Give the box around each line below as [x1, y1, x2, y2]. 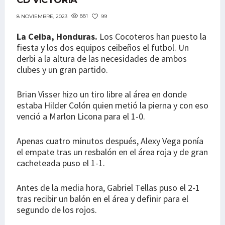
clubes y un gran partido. [17, 64, 108, 76]
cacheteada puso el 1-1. [17, 157, 105, 169]
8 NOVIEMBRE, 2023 [17, 13, 67, 20]
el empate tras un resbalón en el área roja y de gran [17, 146, 208, 158]
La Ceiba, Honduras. [17, 31, 97, 43]
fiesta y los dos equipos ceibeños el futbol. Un [17, 42, 189, 54]
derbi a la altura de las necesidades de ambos [17, 53, 187, 65]
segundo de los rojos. [17, 204, 97, 216]
